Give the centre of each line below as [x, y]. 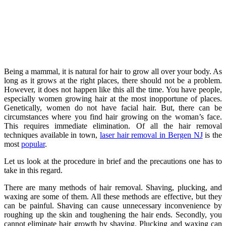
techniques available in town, [52, 135]
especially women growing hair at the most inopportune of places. [113, 99]
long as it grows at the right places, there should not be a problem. [113, 81]
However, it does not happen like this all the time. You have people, [113, 90]
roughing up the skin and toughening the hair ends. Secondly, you [113, 215]
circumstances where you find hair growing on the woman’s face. [113, 117]
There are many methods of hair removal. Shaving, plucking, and [113, 188]
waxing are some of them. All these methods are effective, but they [113, 197]
